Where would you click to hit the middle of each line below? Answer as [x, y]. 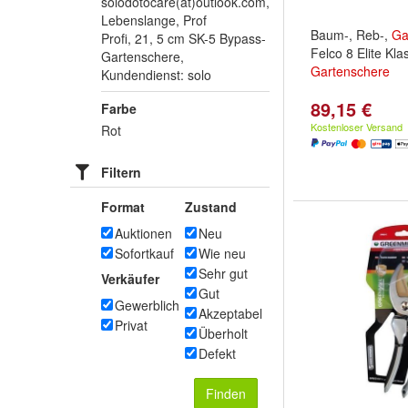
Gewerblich [147, 305]
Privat [131, 325]
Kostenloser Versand [357, 127]
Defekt [217, 353]
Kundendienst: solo [156, 75]
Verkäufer [130, 279]
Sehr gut [223, 273]
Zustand [211, 207]
